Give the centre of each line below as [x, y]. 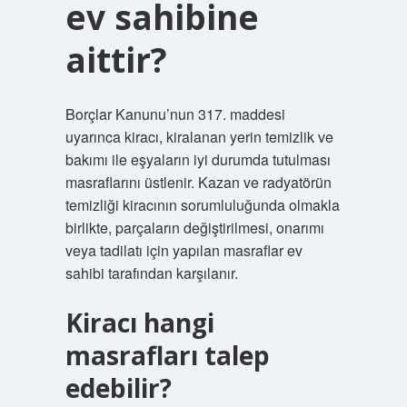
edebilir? [118, 388]
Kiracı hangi [139, 323]
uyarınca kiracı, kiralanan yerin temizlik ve [199, 137]
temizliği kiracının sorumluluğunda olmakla [202, 205]
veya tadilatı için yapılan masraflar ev [184, 250]
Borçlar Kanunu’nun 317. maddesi [175, 114]
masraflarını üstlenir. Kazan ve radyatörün [198, 182]
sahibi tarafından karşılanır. [151, 273]
